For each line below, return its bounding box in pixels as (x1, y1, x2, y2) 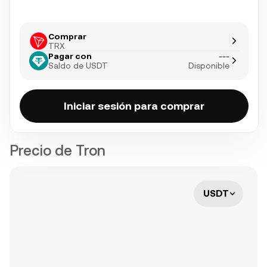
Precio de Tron (10, 142, 105, 159)
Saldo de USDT (48, 61, 108, 70)
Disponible (188, 61, 229, 70)
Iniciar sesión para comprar (64, 100, 204, 112)
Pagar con (48, 51, 92, 61)
